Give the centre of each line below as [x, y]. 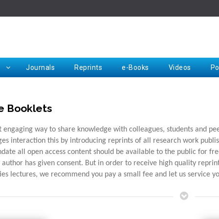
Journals [41, 68]
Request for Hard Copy [174, 128]
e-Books [135, 68]
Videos [180, 68]
